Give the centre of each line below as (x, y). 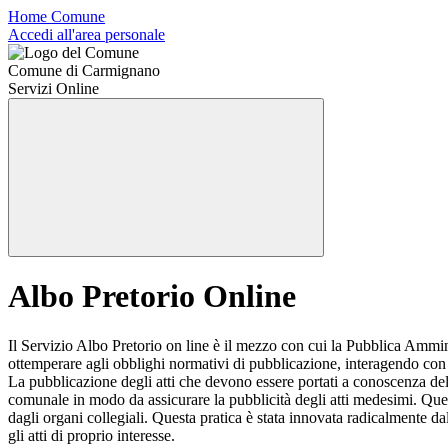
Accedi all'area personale (86, 34)
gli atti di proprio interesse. (91, 435)
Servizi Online (53, 88)
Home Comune (56, 16)
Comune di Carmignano (84, 70)
